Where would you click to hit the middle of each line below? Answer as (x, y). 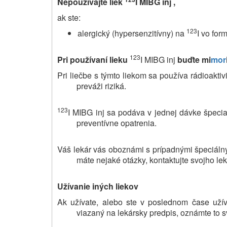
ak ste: (69, 17)
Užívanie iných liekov (98, 186)
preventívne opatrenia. (116, 123)
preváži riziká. (101, 86)
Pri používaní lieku (92, 59)
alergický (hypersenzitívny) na (132, 33)
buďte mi (194, 59)
